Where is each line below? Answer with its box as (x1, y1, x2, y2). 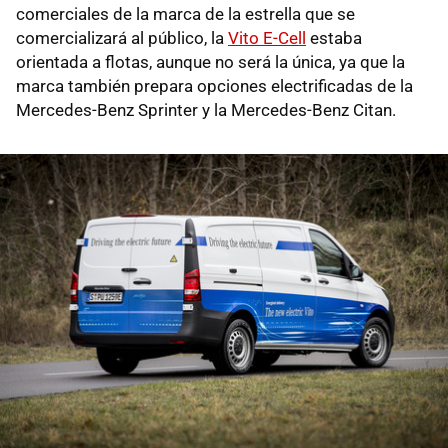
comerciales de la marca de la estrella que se (16, 3, 355, 24)
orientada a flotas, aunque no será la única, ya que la (16, 51, 405, 72)
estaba (306, 27, 362, 48)
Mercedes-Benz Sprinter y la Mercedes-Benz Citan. (16, 99, 396, 120)
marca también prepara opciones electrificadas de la (16, 75, 413, 96)
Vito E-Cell (228, 27, 306, 48)
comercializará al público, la (16, 27, 228, 48)
